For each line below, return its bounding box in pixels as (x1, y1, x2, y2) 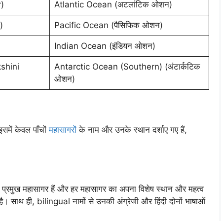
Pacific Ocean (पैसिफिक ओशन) (54, 20, 163, 30)
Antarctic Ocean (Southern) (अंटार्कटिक (54, 61, 200, 72)
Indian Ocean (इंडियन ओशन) (54, 40, 155, 51)
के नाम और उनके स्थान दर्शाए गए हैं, (76, 125, 187, 135)
